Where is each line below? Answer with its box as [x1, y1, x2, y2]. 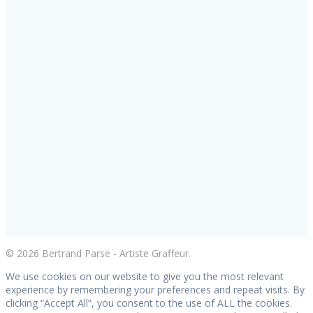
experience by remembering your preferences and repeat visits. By [6, 283, 305, 297]
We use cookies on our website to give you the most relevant [6, 270, 284, 284]
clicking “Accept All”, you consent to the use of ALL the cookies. [6, 296, 292, 310]
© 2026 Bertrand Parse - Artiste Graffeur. [6, 247, 191, 261]
